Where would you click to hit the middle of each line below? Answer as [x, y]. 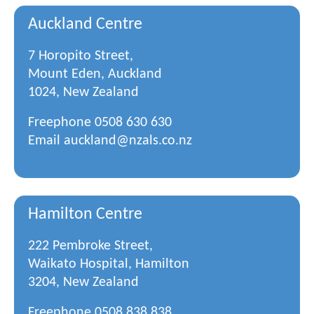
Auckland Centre [85, 25]
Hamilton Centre [85, 214]
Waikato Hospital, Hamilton [109, 264]
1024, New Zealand [83, 93]
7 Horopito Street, [81, 56]
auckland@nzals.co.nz [128, 141]
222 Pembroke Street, [90, 246]
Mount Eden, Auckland [95, 74]
